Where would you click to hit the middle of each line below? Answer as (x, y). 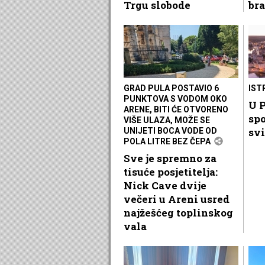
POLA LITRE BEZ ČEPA (167, 141)
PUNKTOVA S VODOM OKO (175, 98)
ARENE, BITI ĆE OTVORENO (176, 109)
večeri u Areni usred (177, 199)
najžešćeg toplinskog (178, 212)
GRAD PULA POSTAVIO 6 (171, 88)
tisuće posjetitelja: (171, 172)
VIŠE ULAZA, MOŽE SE (167, 120)
